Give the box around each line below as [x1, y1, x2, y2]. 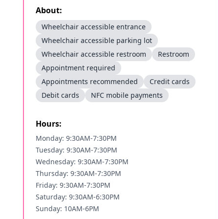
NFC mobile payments [91, 90, 163, 100]
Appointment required [42, 63, 115, 72]
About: [36, 5, 62, 16]
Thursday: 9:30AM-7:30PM [36, 169, 121, 178]
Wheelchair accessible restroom [42, 49, 146, 59]
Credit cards [150, 77, 190, 86]
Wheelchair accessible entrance [42, 22, 146, 31]
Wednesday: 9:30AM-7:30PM [36, 157, 129, 166]
